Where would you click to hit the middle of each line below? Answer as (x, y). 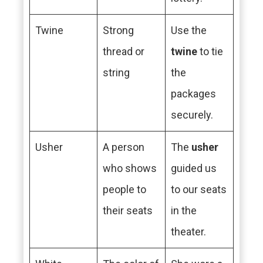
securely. (192, 115)
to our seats (199, 189)
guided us (194, 168)
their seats (128, 210)
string (116, 73)
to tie (210, 51)
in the (184, 210)
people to (124, 189)
